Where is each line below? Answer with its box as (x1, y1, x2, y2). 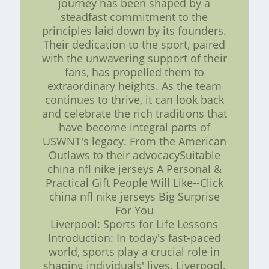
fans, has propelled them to (64, 64, 204, 79)
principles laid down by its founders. (42, 23, 227, 38)
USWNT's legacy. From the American (42, 133, 226, 148)
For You (115, 202, 154, 217)
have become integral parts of (58, 119, 210, 134)
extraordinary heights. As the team (47, 78, 222, 93)
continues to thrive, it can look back (44, 92, 224, 107)
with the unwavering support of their (41, 50, 227, 65)
